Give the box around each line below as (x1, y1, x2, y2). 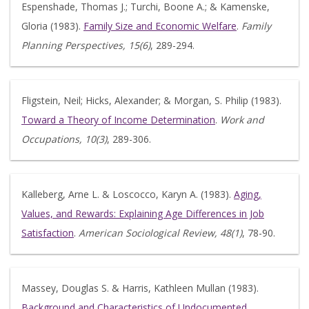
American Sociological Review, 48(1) (79, 226, 242, 239)
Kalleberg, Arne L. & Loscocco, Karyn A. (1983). (21, 188, 234, 201)
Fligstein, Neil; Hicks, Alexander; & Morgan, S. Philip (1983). (21, 94, 281, 107)
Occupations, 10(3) (21, 132, 107, 146)
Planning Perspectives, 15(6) (21, 39, 150, 52)
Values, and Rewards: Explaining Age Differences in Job (21, 207, 264, 220)
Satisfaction (21, 226, 74, 239)
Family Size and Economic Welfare (83, 19, 237, 32)
